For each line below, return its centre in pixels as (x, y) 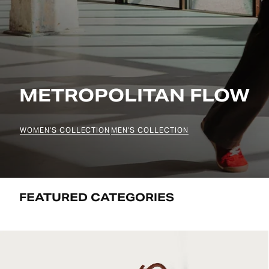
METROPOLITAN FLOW (134, 95)
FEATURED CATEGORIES (97, 198)
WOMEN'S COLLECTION (65, 130)
